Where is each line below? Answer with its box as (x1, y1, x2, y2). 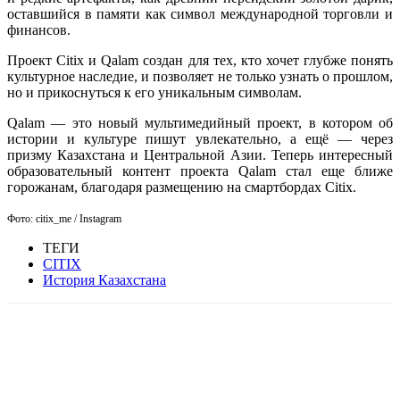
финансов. (7, 21, 71, 37)
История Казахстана (43, 271, 166, 287)
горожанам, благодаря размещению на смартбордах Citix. (7, 179, 356, 195)
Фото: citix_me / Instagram (7, 212, 121, 225)
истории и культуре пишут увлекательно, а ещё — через (7, 130, 393, 146)
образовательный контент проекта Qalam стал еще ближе (7, 162, 393, 179)
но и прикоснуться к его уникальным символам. (7, 84, 302, 100)
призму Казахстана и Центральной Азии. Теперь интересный (7, 146, 393, 162)
